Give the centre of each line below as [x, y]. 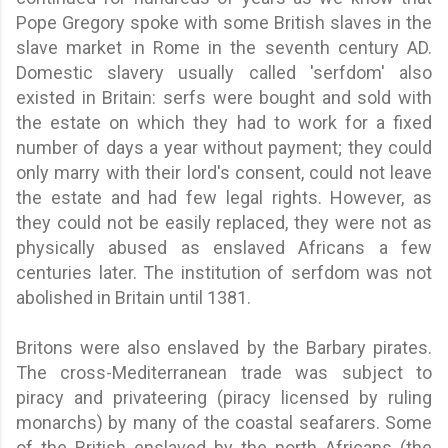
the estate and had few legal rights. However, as [224, 197]
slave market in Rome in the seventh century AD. [224, 47]
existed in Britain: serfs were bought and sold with [224, 97]
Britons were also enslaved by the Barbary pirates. [224, 347]
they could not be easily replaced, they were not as [224, 222]
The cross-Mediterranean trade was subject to [224, 372]
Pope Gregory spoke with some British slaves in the [224, 22]
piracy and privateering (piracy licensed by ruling [224, 397]
